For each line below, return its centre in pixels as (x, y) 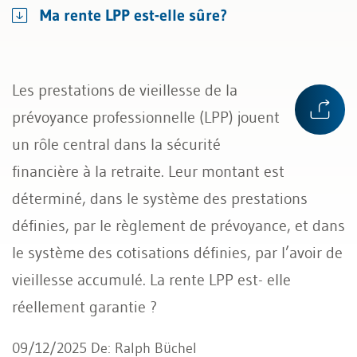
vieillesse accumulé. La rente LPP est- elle (151, 280)
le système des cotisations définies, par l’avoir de (177, 253)
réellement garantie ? (84, 307)
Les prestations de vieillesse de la (125, 90)
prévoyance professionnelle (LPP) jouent (146, 117)
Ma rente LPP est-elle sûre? (133, 15)
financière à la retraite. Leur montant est (148, 171)
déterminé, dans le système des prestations (160, 198)
